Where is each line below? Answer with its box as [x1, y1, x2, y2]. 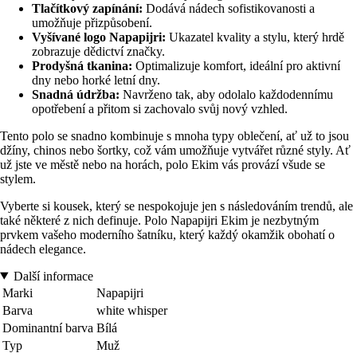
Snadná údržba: [32, 87, 120, 101]
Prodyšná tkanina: [32, 58, 132, 73]
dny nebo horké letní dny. [32, 73, 160, 87]
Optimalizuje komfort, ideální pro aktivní [132, 58, 340, 73]
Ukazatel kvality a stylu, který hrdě [166, 29, 344, 44]
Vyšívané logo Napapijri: [32, 29, 166, 44]
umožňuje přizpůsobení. [32, 15, 152, 29]
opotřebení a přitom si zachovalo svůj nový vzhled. [32, 101, 288, 116]
